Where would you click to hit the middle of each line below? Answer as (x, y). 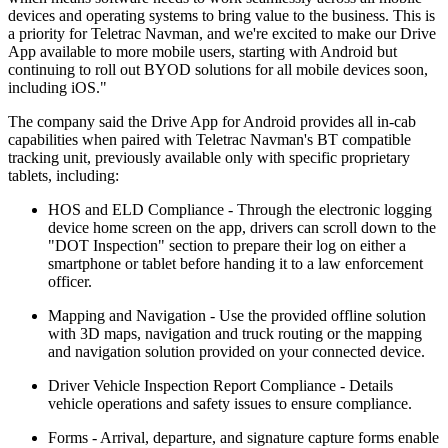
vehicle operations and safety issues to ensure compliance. (230, 404)
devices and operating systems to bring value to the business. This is (221, 16)
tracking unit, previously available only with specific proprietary (209, 158)
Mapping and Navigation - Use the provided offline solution (237, 316)
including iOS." (57, 88)
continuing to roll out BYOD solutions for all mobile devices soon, (218, 70)
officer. (70, 282)
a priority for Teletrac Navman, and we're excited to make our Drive (222, 34)
